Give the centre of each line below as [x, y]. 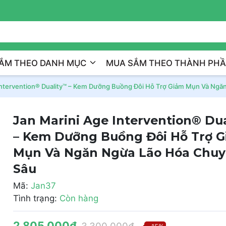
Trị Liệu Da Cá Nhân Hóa [168, 9]
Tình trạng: [35, 198]
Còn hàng [79, 198]
